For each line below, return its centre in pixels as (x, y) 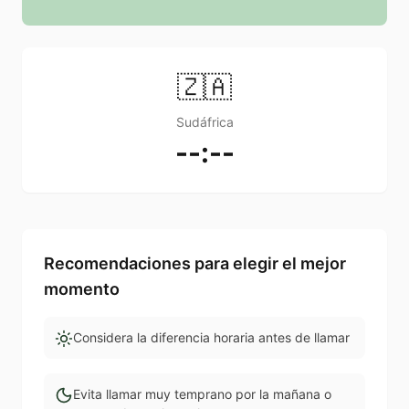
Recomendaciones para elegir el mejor (195, 264)
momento (82, 289)
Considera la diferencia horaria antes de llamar (211, 338)
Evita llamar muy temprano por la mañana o (202, 394)
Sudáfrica (204, 122)
